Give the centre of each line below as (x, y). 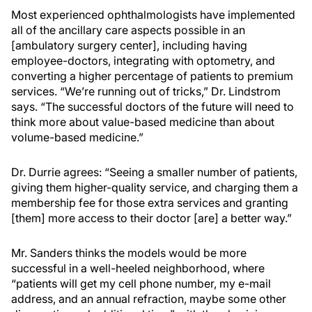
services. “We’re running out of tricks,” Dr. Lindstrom (146, 91)
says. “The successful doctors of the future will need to (153, 107)
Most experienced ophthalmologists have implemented (153, 15)
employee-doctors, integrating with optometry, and (143, 61)
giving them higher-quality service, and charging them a (155, 187)
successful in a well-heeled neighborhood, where (138, 268)
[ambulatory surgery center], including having (129, 45)
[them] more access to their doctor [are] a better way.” (151, 218)
